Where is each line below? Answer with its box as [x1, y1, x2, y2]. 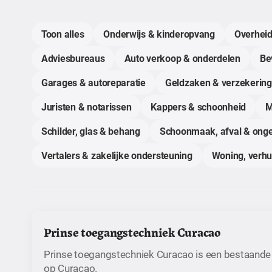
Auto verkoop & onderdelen [124, 52, 240, 64]
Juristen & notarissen [41, 100, 132, 113]
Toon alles [41, 27, 84, 40]
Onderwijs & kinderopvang [103, 27, 215, 40]
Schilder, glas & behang [41, 124, 140, 137]
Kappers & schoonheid [151, 100, 246, 113]
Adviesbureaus [41, 52, 105, 64]
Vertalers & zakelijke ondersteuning [41, 149, 192, 161]
